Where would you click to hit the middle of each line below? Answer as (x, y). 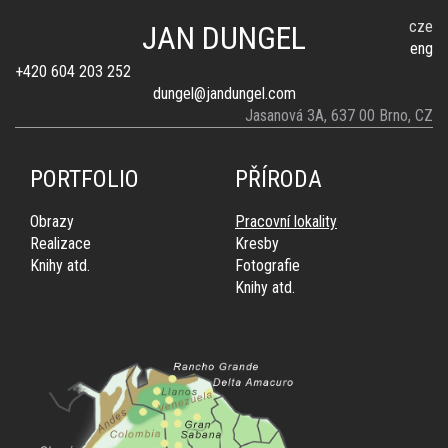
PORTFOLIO (84, 179)
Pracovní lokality (286, 221)
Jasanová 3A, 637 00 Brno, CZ (339, 115)
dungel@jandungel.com (224, 93)
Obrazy (52, 221)
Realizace (60, 243)
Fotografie (267, 265)
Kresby (257, 243)
